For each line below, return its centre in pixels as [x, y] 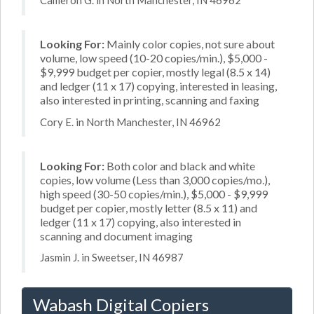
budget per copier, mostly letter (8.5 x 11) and [149, 207]
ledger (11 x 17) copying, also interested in [141, 221]
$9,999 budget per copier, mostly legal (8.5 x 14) [155, 72]
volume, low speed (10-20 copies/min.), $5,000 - [154, 58]
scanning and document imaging [116, 235]
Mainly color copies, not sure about [190, 44]
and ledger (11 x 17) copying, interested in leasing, [158, 86]
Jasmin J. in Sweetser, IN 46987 [112, 257]
